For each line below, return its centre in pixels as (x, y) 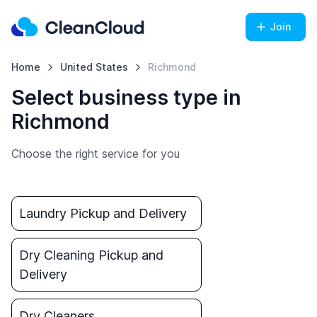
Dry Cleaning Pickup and (91, 255)
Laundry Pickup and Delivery (103, 213)
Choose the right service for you (96, 154)
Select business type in (126, 97)
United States (94, 67)
